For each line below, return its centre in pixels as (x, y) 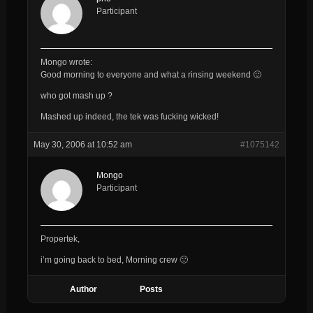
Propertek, (60, 239)
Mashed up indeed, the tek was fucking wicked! (129, 116)
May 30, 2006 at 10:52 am (82, 144)
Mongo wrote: (66, 62)
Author (84, 289)
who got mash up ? (76, 95)
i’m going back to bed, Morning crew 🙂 (114, 260)
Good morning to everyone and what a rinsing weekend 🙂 (151, 74)
